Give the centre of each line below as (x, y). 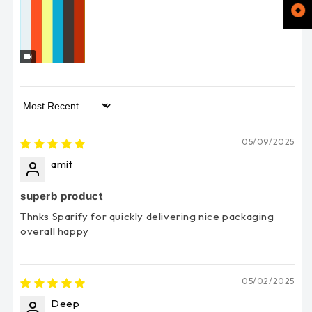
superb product (62, 196)
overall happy (55, 231)
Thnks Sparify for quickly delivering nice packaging (147, 216)
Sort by (38, 112)
